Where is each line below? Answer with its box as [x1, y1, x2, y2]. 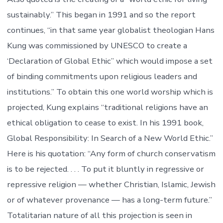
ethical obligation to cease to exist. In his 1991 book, [6, 117, 204, 129]
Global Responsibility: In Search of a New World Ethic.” [6, 132, 213, 144]
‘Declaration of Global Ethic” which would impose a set [6, 55, 213, 67]
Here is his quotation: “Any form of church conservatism [6, 148, 216, 160]
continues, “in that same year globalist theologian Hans [6, 24, 215, 36]
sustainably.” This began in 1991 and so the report [6, 9, 196, 21]
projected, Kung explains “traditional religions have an [6, 102, 208, 113]
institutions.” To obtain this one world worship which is [6, 86, 213, 98]
